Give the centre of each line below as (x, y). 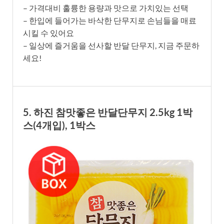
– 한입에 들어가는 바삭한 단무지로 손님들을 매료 (110, 20)
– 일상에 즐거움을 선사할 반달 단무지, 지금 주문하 (111, 45)
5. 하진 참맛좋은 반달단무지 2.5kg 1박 (108, 112)
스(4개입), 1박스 (59, 125)
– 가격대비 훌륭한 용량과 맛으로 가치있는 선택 (106, 7)
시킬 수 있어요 (48, 32)
